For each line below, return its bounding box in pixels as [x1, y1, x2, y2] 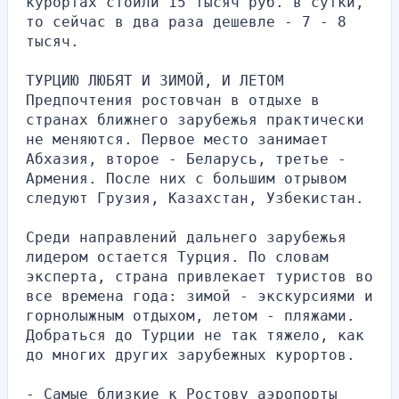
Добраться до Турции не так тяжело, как [26, 326, 364, 344]
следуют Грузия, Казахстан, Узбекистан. [26, 189, 364, 207]
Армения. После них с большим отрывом [26, 169, 346, 187]
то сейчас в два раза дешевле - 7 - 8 [26, 12, 346, 30]
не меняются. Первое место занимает [26, 130, 329, 148]
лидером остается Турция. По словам [26, 248, 329, 265]
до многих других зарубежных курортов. [26, 346, 355, 363]
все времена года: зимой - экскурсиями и [26, 287, 373, 305]
